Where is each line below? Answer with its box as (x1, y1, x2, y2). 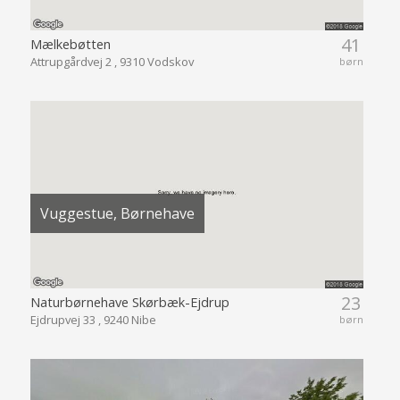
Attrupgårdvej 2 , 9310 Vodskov (29, 53, 194, 70)
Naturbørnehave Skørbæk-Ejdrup (29, 292, 229, 311)
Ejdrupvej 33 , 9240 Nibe (29, 311, 156, 328)
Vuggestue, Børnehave (39, 204, 195, 224)
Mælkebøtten (29, 34, 111, 53)
